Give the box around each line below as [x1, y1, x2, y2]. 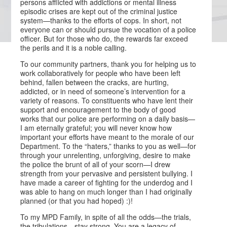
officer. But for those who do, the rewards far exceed [20, 33, 188, 44]
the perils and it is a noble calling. [20, 43, 127, 53]
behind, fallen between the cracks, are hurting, [20, 77, 169, 87]
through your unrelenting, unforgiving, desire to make [20, 150, 191, 160]
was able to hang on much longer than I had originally [20, 186, 193, 197]
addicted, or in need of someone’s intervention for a [20, 86, 186, 96]
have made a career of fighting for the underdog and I [20, 177, 193, 187]
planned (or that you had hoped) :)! [20, 196, 133, 206]
